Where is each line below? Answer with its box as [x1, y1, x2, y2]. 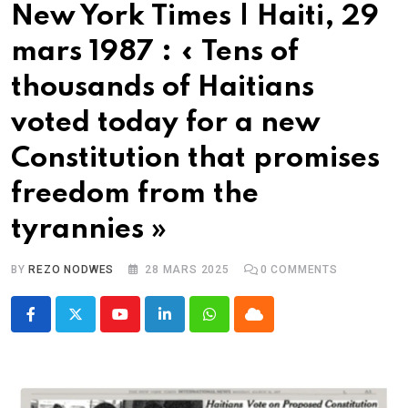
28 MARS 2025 [145, 263, 229, 277]
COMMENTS [267, 263, 338, 277]
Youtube [118, 316, 170, 334]
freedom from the [11, 180, 259, 209]
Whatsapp [208, 316, 272, 334]
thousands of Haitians [11, 74, 314, 103]
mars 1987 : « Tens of [11, 38, 299, 67]
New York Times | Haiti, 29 [11, 3, 379, 32]
